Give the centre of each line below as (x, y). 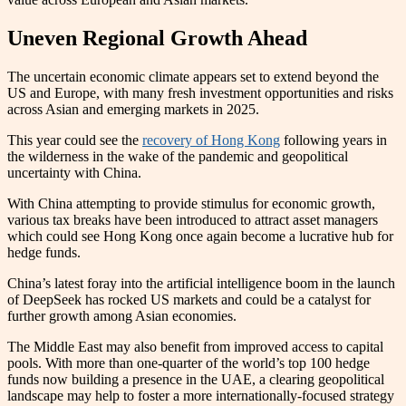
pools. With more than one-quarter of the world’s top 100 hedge (188, 363)
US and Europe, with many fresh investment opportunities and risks (200, 93)
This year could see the (75, 140)
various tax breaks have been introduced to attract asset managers (193, 220)
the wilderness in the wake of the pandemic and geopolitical (178, 157)
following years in (333, 140)
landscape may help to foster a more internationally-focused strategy (201, 396)
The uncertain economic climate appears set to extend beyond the (193, 77)
